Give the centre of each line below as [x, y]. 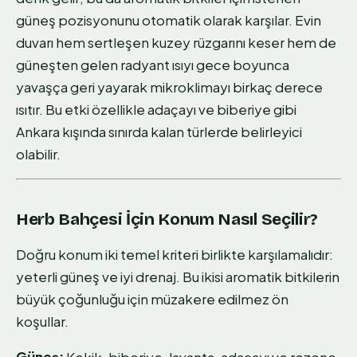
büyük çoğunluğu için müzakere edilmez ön [152, 298]
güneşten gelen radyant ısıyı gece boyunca [153, 64]
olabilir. [38, 153]
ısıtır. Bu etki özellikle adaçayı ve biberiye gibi [156, 109]
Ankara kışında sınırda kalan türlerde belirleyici [159, 131]
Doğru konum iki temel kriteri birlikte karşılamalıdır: [175, 254]
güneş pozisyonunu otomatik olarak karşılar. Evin [169, 20]
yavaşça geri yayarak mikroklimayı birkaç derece [169, 86]
